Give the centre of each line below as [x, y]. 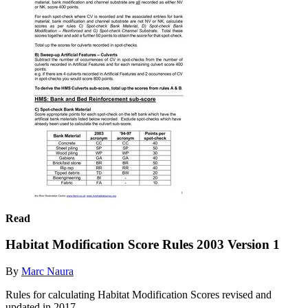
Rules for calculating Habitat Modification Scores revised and [139, 294]
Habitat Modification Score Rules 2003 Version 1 [143, 245]
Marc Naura [47, 271]
